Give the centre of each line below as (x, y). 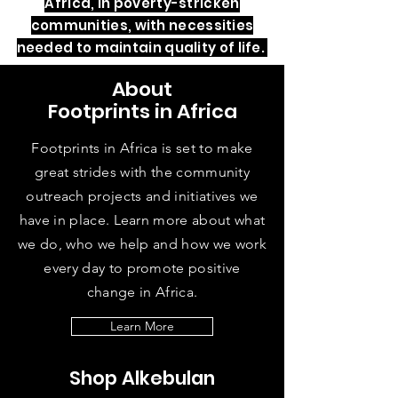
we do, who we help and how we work (142, 244)
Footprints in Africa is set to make (142, 148)
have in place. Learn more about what (142, 220)
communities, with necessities (142, 26)
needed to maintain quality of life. (142, 48)
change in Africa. (142, 292)
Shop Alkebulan (142, 378)
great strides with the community (142, 172)
